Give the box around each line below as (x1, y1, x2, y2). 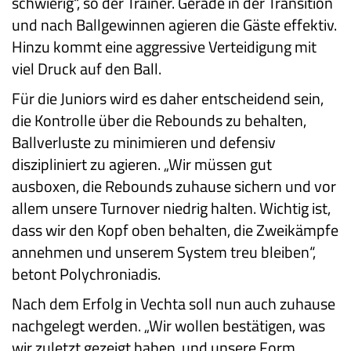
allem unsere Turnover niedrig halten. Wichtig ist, (12, 196, 331, 221)
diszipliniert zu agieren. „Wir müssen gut (12, 152, 272, 177)
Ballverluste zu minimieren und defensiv (12, 130, 276, 155)
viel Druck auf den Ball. (12, 56, 161, 81)
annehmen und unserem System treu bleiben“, (12, 240, 316, 265)
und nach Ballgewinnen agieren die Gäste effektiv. (12, 13, 337, 38)
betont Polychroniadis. (12, 262, 161, 287)
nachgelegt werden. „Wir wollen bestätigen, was (12, 313, 325, 338)
